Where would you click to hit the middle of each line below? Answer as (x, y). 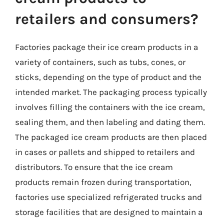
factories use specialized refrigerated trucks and (108, 197)
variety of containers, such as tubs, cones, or (100, 62)
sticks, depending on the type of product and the (108, 77)
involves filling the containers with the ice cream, (110, 107)
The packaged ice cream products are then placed (111, 137)
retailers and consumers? (107, 19)
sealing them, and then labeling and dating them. (110, 122)
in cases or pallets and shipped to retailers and (105, 152)
